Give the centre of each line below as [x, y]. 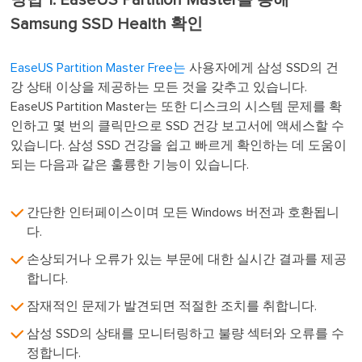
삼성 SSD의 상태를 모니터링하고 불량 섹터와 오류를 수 [186, 334]
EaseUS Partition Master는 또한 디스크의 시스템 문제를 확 [177, 107]
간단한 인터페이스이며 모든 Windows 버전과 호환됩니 [183, 213]
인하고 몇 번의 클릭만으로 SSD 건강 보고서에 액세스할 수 [178, 126]
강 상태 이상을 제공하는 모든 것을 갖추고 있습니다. [159, 87]
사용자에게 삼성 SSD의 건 [263, 68]
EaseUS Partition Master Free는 [99, 68]
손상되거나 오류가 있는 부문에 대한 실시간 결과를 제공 [187, 259]
